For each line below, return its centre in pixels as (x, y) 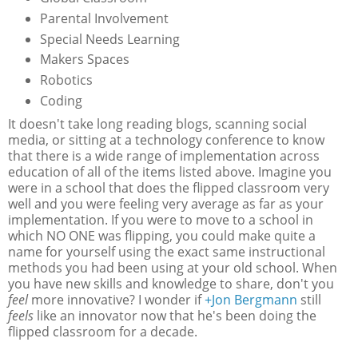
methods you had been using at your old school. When (173, 268)
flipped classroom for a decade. (104, 332)
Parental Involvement (104, 18)
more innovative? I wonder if (116, 300)
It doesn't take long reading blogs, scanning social (157, 124)
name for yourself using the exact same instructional (167, 252)
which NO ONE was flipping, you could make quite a (162, 236)
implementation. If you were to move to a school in (161, 220)
